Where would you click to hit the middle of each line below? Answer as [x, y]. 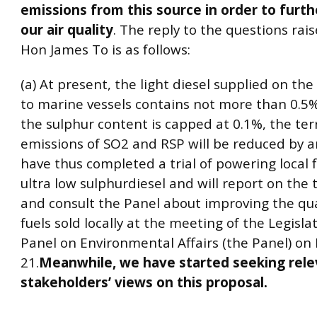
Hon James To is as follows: [105, 49]
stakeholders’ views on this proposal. [144, 283]
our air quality [67, 29]
